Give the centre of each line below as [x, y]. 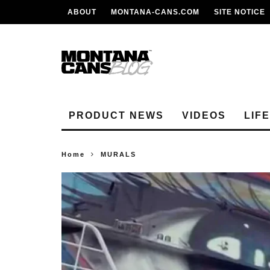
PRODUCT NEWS [116, 115]
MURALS [118, 154]
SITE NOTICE [240, 12]
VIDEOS [204, 115]
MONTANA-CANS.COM [155, 12]
